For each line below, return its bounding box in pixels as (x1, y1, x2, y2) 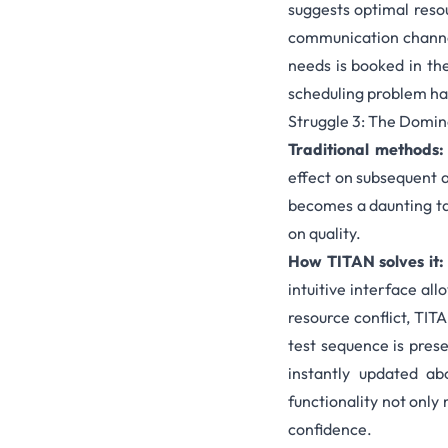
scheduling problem (288, 83, 427, 104)
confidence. (288, 419, 372, 440)
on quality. (288, 223, 361, 244)
